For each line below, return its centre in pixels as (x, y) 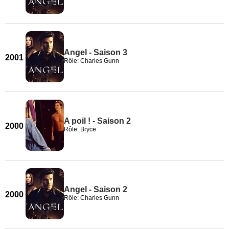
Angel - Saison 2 (96, 189)
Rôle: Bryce (80, 129)
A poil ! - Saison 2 (97, 121)
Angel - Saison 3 (96, 52)
